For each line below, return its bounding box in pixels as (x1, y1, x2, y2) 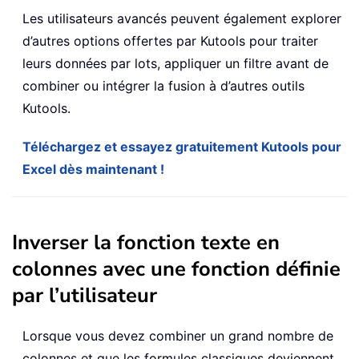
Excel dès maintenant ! (22, 161, 164, 178)
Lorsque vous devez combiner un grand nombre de (22, 328, 333, 345)
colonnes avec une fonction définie (12, 255, 341, 284)
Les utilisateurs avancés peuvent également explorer (22, 10, 341, 27)
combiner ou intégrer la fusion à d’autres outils (22, 78, 305, 95)
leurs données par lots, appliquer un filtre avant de (22, 55, 329, 72)
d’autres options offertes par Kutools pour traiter (22, 33, 318, 50)
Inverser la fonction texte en (12, 228, 280, 257)
